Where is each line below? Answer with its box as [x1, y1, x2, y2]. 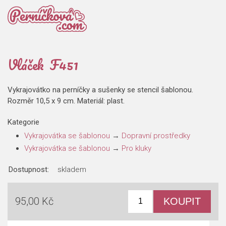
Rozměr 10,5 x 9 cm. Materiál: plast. [8, 96, 125, 105]
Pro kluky [122, 144, 151, 153]
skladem [58, 164, 86, 174]
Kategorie [8, 118, 39, 127]
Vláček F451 [8, 53, 78, 76]
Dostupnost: [9, 164, 49, 174]
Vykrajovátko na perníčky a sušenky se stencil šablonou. [8, 85, 193, 94]
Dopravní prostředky [122, 131, 190, 140]
